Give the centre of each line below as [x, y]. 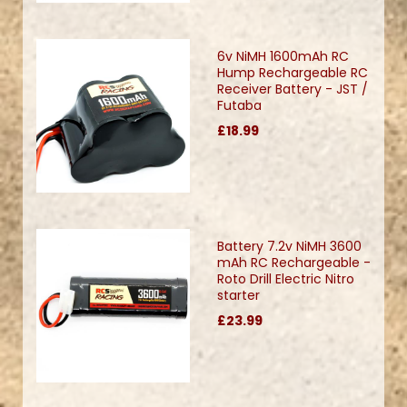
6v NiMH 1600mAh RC [283, 57]
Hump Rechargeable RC [293, 73]
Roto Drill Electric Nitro [286, 279]
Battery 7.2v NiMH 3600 [289, 247]
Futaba [239, 106]
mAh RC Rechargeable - [294, 263]
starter [238, 296]
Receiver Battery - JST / [293, 89]
